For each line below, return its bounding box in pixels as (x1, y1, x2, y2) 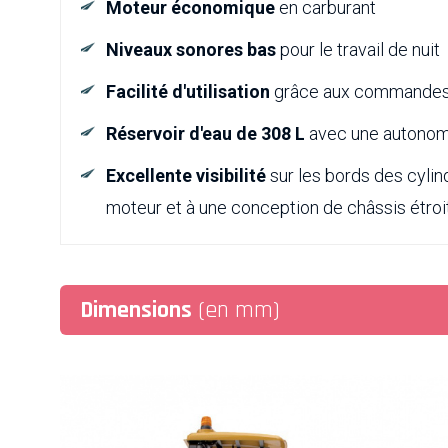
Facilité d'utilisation (106, 81, 270, 103)
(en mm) (192, 295, 280, 326)
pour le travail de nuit (276, 39, 440, 61)
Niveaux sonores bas (106, 39, 276, 61)
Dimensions (80, 295, 192, 326)
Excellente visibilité (106, 165, 266, 187)
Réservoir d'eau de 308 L (106, 123, 305, 145)
